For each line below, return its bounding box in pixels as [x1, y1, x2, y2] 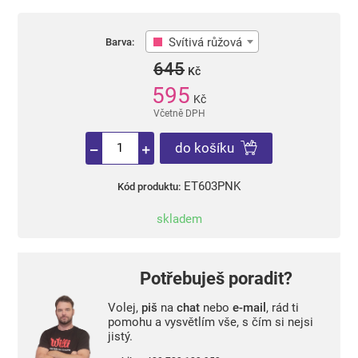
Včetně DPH [153, 108, 205, 120]
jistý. [107, 328, 133, 344]
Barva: [105, 35, 134, 48]
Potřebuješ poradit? [139, 268, 292, 288]
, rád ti [265, 300, 299, 315]
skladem [156, 211, 202, 226]
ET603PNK [184, 179, 241, 194]
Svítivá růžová [168, 34, 242, 50]
